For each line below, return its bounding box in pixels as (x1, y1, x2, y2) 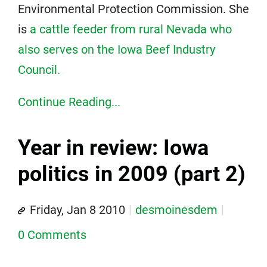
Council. (18, 63, 60, 77)
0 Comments (18, 228, 86, 242)
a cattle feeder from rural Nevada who (30, 22, 232, 36)
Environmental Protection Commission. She (18, 2, 249, 16)
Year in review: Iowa (18, 135, 209, 160)
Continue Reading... (18, 95, 120, 109)
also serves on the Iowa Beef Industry (18, 42, 215, 57)
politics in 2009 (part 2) (18, 162, 246, 187)
